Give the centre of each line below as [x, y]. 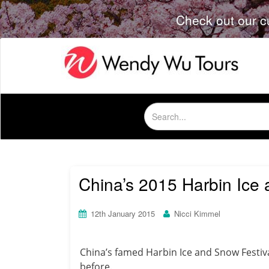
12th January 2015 [123, 214]
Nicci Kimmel [197, 214]
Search [157, 108]
